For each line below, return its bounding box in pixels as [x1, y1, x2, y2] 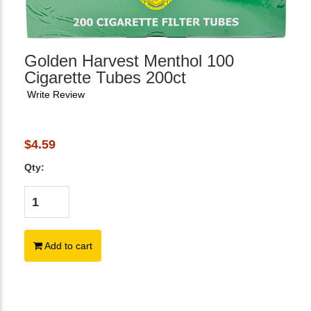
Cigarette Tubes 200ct [24, 67, 186, 87]
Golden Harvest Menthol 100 [24, 51, 234, 70]
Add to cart [42, 239, 92, 251]
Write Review [27, 88, 85, 100]
